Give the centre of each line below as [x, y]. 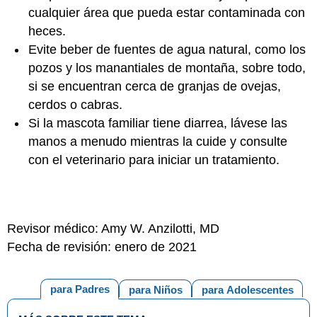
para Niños [155, 290]
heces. [47, 31]
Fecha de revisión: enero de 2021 [102, 247]
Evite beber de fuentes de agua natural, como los [167, 50]
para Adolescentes [247, 290]
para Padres [80, 289]
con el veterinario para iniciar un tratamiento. [154, 160]
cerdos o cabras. [75, 105]
